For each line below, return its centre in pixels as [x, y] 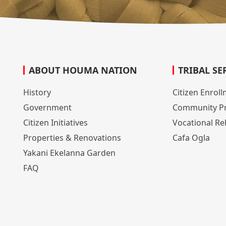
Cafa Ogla [191, 138]
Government [47, 107]
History [37, 92]
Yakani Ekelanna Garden [69, 153]
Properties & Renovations [72, 138]
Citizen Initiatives [55, 123]
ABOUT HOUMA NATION [83, 70]
